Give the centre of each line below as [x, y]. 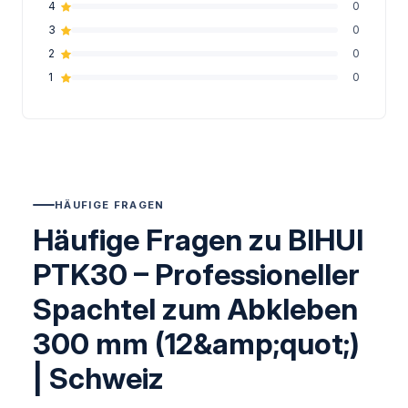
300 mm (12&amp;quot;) [196, 344]
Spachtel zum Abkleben [195, 310]
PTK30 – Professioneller [196, 275]
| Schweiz [98, 379]
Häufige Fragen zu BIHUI [198, 240]
